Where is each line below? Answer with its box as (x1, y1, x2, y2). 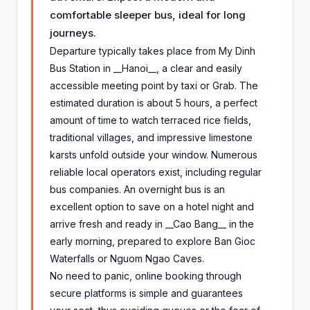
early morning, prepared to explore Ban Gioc (50, 235, 255, 247)
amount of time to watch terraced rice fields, (50, 113, 251, 126)
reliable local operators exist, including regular (50, 165, 262, 178)
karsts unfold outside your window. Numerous (50, 148, 257, 161)
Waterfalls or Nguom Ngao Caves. (50, 252, 204, 264)
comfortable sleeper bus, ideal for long (50, 8, 246, 21)
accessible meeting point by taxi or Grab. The (50, 79, 258, 91)
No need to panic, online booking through (50, 269, 241, 282)
